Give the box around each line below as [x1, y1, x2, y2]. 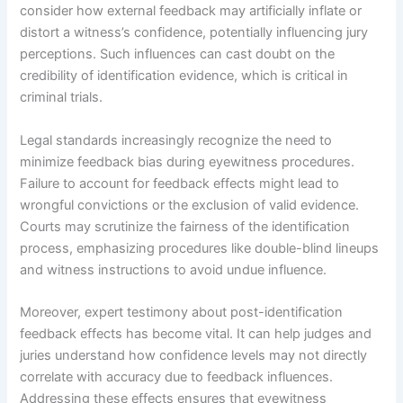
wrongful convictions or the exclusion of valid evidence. [20, 196, 360, 213]
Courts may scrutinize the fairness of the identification [20, 218, 351, 235]
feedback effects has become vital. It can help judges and [20, 326, 372, 343]
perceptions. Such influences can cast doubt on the [20, 46, 336, 63]
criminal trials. [20, 89, 103, 106]
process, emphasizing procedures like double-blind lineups [20, 239, 380, 256]
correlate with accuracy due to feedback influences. [20, 369, 334, 386]
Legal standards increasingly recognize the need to [20, 131, 333, 148]
